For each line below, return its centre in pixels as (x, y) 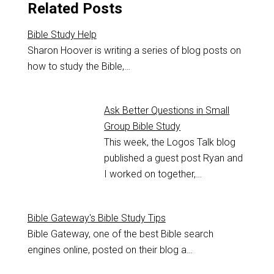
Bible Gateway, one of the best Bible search (120, 234)
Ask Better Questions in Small (167, 111)
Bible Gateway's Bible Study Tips (96, 218)
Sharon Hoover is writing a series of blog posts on (134, 51)
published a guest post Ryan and (174, 158)
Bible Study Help (62, 35)
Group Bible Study (143, 127)
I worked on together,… (153, 174)
